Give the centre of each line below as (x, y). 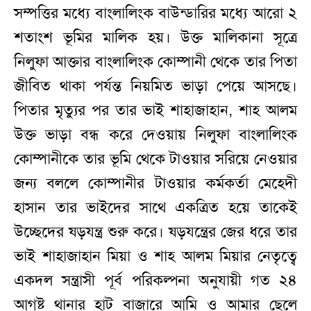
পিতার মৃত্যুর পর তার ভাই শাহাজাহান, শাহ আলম (155, 111)
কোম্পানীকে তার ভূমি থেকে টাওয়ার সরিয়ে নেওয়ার (155, 159)
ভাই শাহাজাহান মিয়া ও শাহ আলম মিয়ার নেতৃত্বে (155, 257)
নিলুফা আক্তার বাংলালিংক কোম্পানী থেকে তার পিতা (155, 62)
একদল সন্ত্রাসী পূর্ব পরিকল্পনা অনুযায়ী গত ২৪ (155, 281)
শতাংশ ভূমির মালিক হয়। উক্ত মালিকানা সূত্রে (155, 38)
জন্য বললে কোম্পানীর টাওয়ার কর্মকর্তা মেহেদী (155, 184)
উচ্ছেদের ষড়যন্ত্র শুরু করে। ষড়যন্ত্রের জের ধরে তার (155, 232)
